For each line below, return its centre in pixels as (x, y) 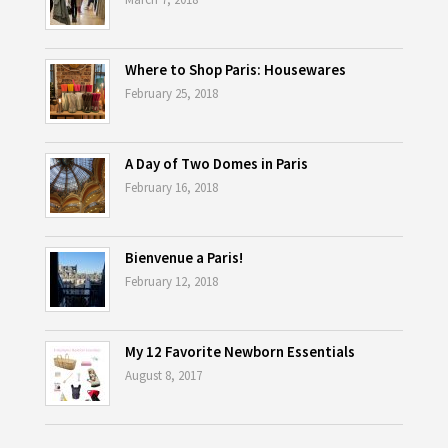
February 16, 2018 (171, 188)
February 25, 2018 (171, 94)
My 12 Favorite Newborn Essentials (239, 352)
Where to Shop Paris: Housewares (235, 70)
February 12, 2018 (171, 282)
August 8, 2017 (163, 376)
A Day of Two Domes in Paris (216, 164)
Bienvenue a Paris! (183, 258)
